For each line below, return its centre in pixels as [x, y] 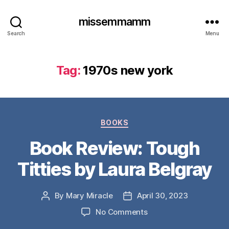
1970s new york [128, 70]
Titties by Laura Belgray [114, 169]
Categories [137, 120]
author [57, 207]
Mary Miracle [89, 195]
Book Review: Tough [114, 148]
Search [16, 33]
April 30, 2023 [162, 195]
